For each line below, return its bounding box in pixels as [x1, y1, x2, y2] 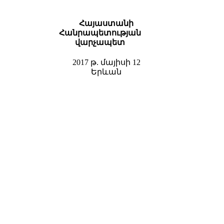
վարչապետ [75, 38, 125, 47]
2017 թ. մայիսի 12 [72, 58, 140, 67]
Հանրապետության [59, 28, 141, 37]
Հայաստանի [79, 19, 133, 28]
